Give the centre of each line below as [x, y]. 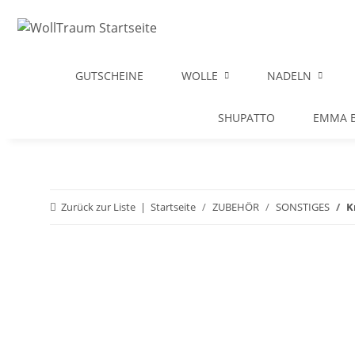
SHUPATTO [246, 118]
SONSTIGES [303, 207]
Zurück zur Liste [98, 207]
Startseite [173, 207]
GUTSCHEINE [109, 76]
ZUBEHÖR [236, 207]
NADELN [289, 76]
